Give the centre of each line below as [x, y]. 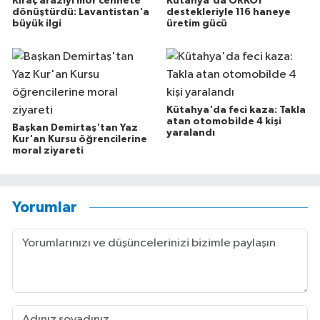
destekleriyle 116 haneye [228, 12]
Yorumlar [45, 208]
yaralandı [190, 132]
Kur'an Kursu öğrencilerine [80, 139]
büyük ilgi [37, 24]
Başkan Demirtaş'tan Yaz [75, 127]
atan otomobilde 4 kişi [224, 121]
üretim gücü [196, 24]
